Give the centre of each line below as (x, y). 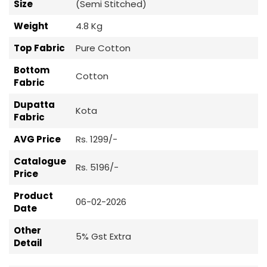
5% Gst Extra (103, 236)
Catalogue (40, 161)
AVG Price (37, 139)
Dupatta (34, 104)
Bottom (32, 70)
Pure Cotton (103, 48)
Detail (28, 243)
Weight (31, 26)
